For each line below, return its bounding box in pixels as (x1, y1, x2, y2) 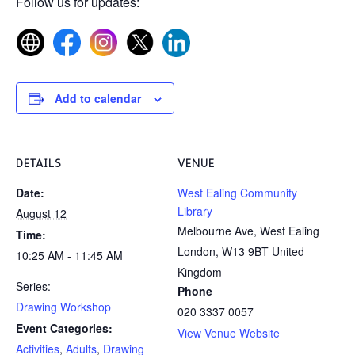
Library (177, 203, 212, 219)
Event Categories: (16, 320, 113, 337)
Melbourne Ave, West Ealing (177, 223, 319, 239)
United (272, 243, 304, 260)
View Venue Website (177, 325, 280, 342)
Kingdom (177, 264, 222, 281)
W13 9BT (222, 243, 269, 260)
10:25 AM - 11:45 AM (16, 247, 123, 264)
